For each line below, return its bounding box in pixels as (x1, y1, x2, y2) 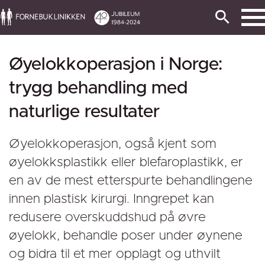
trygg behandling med (9, 79, 188, 97)
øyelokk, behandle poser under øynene (9, 230, 243, 243)
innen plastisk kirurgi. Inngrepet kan (9, 193, 214, 206)
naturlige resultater (9, 103, 160, 121)
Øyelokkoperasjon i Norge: (9, 56, 222, 73)
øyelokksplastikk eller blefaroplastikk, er (9, 156, 243, 169)
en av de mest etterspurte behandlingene (9, 174, 253, 188)
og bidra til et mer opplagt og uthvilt (9, 248, 221, 261)
